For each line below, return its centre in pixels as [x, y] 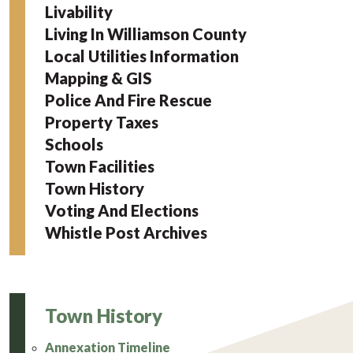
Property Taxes [102, 123]
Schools [74, 145]
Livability [79, 12]
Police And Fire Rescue [128, 100]
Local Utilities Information [142, 56]
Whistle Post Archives [126, 233]
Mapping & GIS [98, 78]
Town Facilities [100, 167]
